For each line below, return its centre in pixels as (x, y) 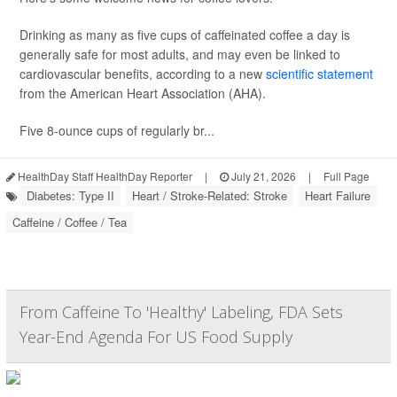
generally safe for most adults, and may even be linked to (180, 54)
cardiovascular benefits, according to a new (143, 74)
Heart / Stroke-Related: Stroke (210, 196)
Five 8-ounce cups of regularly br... (117, 131)
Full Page (346, 176)
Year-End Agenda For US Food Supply (156, 337)
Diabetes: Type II (70, 196)
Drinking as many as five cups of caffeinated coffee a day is (185, 35)
